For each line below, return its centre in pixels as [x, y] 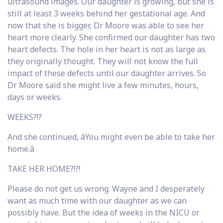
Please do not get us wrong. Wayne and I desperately [106, 188]
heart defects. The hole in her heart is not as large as [107, 49]
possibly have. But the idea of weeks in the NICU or [104, 212]
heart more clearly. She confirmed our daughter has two [111, 37]
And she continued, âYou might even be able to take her [111, 137]
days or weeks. [35, 97]
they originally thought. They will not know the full [103, 61]
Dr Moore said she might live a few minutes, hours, [103, 85]
